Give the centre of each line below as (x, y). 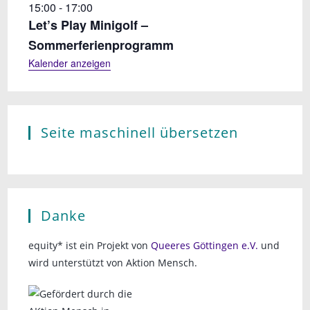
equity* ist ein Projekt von (90, 245)
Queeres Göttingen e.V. (205, 245)
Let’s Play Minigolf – (89, 25)
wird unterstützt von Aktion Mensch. (113, 262)
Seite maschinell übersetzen (140, 132)
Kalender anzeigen (70, 63)
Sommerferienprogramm (101, 45)
